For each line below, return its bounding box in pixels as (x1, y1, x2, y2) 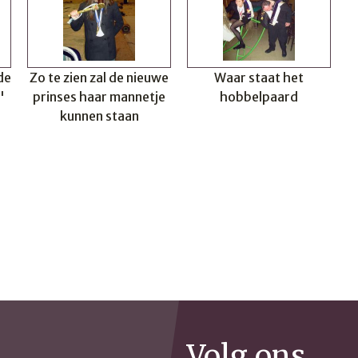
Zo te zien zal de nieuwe (30, 70, 169, 86)
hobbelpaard (220, 89, 298, 105)
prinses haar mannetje (33, 89, 165, 105)
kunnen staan (59, 108, 139, 124)
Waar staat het (214, 70, 304, 86)
